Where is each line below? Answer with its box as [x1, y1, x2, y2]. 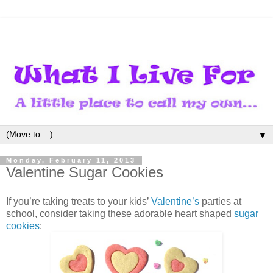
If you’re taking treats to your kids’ [6, 196, 151, 207]
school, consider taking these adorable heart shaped [6, 208, 234, 219]
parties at [199, 196, 241, 207]
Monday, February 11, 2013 [6, 157, 136, 165]
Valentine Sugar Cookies [6, 164, 163, 181]
